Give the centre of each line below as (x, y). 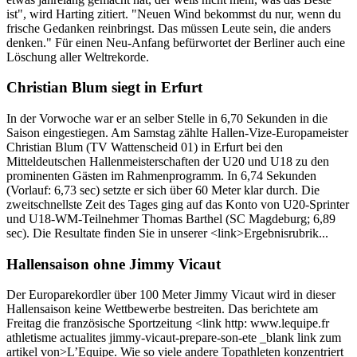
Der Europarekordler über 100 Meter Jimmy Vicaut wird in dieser (171, 295)
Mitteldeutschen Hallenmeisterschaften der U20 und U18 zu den (168, 161)
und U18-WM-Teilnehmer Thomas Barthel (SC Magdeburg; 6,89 (171, 218)
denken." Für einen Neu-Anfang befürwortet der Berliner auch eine (176, 42)
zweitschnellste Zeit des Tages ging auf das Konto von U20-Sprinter (178, 204)
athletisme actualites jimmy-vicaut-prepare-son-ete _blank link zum (174, 338)
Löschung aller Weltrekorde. (78, 57)
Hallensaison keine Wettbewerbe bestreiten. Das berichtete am (162, 309)
